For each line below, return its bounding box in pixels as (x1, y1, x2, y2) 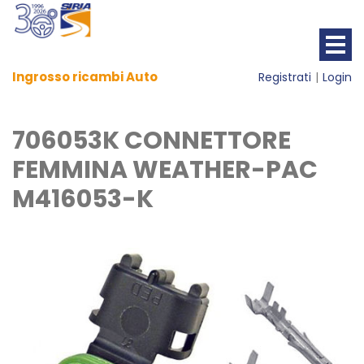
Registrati (258, 69, 311, 85)
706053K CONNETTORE (12, 123, 291, 158)
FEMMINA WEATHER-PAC (12, 153, 318, 187)
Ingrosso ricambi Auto (12, 68, 158, 85)
